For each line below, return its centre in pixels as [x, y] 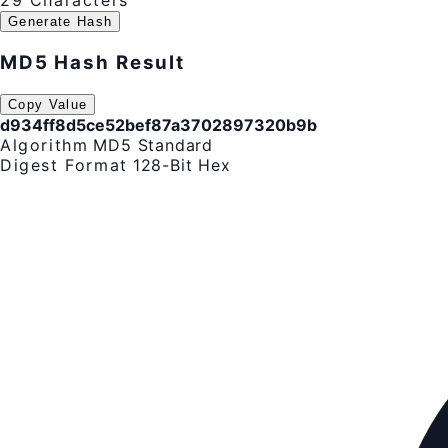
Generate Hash [60, 22]
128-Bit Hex [181, 164]
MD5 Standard [153, 144]
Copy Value [48, 104]
